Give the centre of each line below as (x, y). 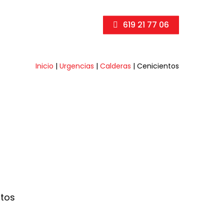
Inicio (44, 66)
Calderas (115, 66)
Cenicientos (158, 66)
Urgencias (77, 66)
